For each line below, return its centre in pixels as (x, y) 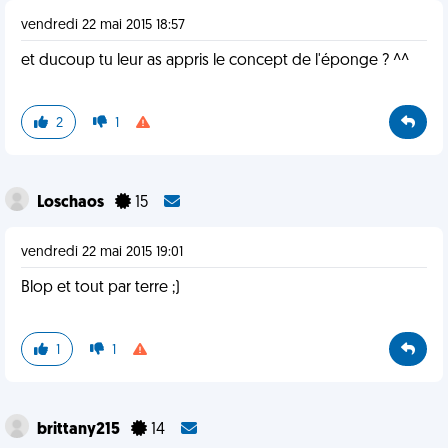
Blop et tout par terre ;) (100, 288)
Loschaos (72, 203)
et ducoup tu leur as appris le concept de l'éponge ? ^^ (215, 61)
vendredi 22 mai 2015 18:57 (103, 25)
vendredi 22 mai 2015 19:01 (102, 252)
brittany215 (80, 430)
